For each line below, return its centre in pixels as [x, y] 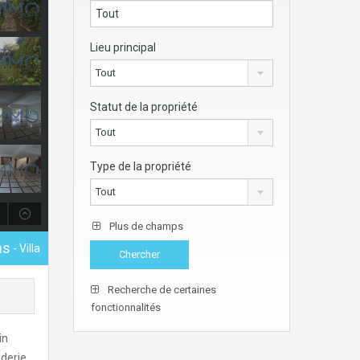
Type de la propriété [141, 166]
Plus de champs [146, 226]
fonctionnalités [126, 307]
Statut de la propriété [144, 107]
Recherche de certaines [161, 290]
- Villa [25, 248]
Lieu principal [123, 47]
